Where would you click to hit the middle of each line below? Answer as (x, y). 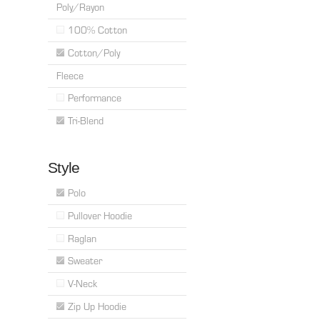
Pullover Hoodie (100, 215)
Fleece (70, 75)
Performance (95, 98)
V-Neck (83, 284)
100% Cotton (98, 30)
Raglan (82, 238)
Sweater (85, 261)
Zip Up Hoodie (97, 306)
